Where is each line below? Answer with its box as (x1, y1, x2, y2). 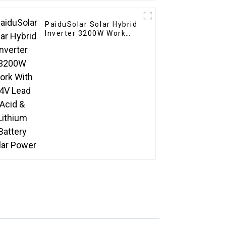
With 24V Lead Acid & (45, 38, 128, 47)
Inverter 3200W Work (45, 29, 126, 38)
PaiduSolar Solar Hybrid (45, 20, 138, 29)
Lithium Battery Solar (45, 47, 129, 56)
